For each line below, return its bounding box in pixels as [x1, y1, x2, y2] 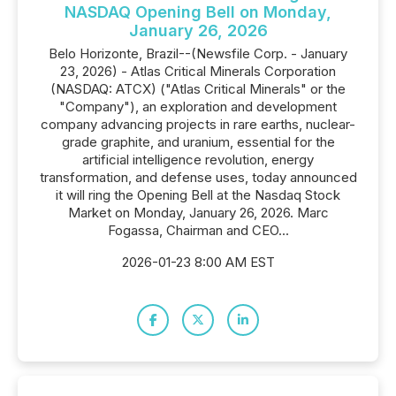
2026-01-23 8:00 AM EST [121, 254, 275, 270]
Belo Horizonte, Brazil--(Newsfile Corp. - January [49, 45, 347, 62]
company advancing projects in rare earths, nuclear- [41, 116, 355, 133]
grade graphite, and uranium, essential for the [61, 133, 335, 150]
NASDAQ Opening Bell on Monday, [65, 3, 331, 21]
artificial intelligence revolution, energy [82, 151, 314, 168]
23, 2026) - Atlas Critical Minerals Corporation [60, 63, 336, 80]
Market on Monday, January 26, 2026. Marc [67, 204, 329, 221]
